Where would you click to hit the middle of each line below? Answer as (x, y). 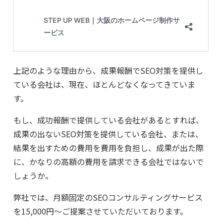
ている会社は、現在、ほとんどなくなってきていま (104, 84)
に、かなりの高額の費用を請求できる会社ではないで (108, 162)
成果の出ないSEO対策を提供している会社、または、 (108, 134)
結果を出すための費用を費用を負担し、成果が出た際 (108, 148)
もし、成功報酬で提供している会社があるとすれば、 (108, 120)
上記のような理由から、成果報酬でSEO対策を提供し (108, 71)
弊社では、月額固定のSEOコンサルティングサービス (108, 197)
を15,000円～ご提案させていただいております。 (100, 211)
